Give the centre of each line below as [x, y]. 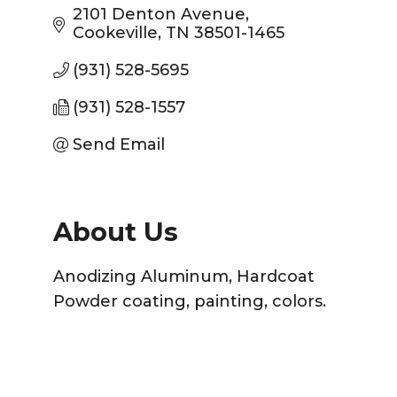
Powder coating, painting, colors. [189, 301]
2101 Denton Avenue [160, 14]
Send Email [119, 144]
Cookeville [116, 32]
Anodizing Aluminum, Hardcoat [183, 276]
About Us [115, 231]
